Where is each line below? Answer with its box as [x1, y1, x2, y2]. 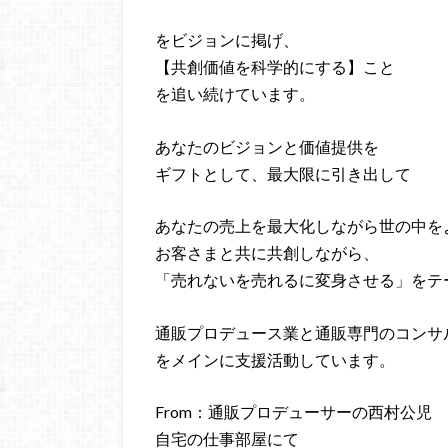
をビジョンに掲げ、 [155, 29, 299, 49]
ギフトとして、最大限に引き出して [155, 163, 411, 183]
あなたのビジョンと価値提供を [155, 136, 379, 156]
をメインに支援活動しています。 [155, 349, 395, 369]
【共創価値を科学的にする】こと [155, 56, 395, 76]
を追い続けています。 [155, 83, 315, 103]
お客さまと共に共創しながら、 [155, 243, 379, 263]
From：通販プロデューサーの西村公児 [155, 402, 432, 422]
